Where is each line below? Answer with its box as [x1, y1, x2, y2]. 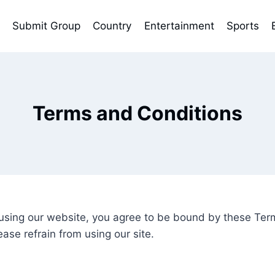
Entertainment [144, 20, 214, 32]
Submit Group [12, 20, 80, 32]
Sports [226, 20, 259, 32]
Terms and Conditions [33, 101, 242, 125]
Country [93, 20, 132, 32]
